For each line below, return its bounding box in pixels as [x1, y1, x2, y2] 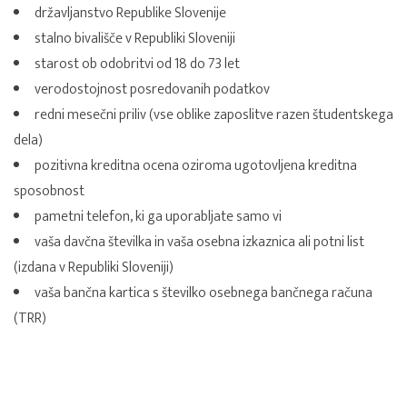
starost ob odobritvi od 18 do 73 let [35, 52, 240, 77]
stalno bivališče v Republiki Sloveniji [35, 26, 235, 52]
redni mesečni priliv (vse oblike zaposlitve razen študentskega [35, 103, 393, 128]
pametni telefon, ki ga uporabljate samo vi [35, 204, 282, 230]
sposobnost [14, 179, 84, 204]
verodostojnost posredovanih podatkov [35, 77, 270, 103]
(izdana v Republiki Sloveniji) [14, 255, 174, 281]
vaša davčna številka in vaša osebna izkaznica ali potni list [35, 230, 364, 255]
